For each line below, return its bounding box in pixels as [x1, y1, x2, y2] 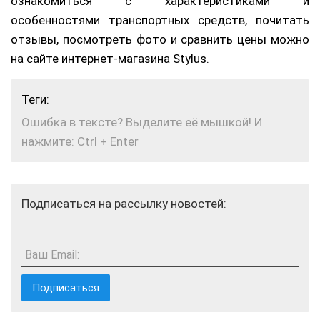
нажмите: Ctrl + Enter [21, 134, 139, 149]
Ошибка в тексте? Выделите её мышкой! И [21, 115, 263, 130]
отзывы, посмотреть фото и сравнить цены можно [11, 32, 309, 47]
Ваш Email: [25, 248, 79, 262]
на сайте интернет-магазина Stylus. [11, 51, 209, 66]
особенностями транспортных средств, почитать [11, 13, 309, 28]
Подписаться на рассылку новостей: [21, 196, 226, 211]
